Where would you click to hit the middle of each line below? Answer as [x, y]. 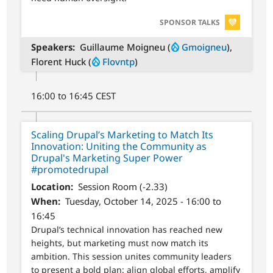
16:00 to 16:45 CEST [74, 95]
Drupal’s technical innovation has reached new [127, 230]
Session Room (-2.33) [122, 187]
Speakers [52, 47]
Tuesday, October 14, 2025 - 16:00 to [143, 201]
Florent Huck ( [62, 61]
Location [51, 187]
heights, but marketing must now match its [120, 243]
